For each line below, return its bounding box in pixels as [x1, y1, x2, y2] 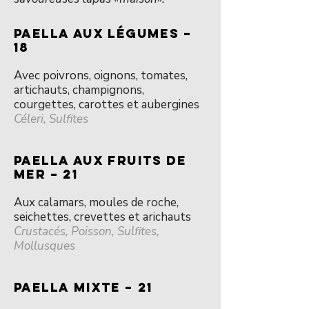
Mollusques [14, 238, 75, 254]
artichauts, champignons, [14, 82, 144, 98]
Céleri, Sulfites [14, 111, 88, 127]
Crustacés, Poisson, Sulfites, [14, 223, 159, 239]
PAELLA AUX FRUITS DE [14, 152, 186, 168]
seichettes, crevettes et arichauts [14, 209, 191, 225]
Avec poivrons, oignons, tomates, [14, 68, 188, 83]
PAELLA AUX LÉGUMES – [14, 26, 192, 41]
